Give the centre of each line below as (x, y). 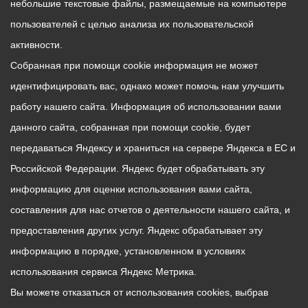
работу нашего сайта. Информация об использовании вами (146, 107)
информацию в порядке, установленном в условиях (128, 251)
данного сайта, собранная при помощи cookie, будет (130, 127)
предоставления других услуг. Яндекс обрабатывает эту (136, 230)
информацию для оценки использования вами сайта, (131, 189)
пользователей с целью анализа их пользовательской (132, 24)
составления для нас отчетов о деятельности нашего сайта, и (150, 210)
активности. (36, 45)
